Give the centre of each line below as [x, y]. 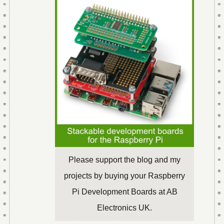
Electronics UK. [124, 207]
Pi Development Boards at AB [124, 191]
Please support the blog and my [124, 159]
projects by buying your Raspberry [124, 175]
